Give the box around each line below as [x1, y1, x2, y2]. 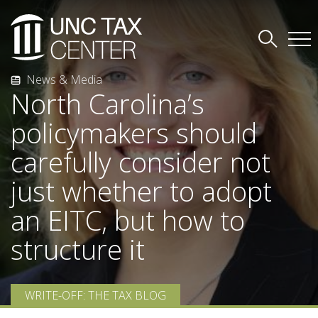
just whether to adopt [11, 172, 272, 209]
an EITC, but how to [11, 201, 245, 238]
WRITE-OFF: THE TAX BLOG [25, 287, 166, 303]
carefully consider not [11, 143, 270, 180]
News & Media [26, 72, 102, 87]
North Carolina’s [11, 84, 204, 122]
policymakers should [11, 114, 257, 151]
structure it [11, 230, 145, 268]
